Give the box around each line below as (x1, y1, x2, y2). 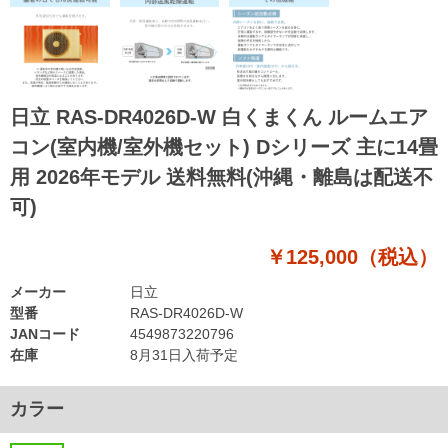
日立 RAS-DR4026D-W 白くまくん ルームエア (10, 105, 428, 128)
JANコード (10, 325, 80, 342)
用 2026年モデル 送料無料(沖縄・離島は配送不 (10, 165, 433, 188)
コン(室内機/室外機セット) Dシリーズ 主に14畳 (10, 135, 438, 158)
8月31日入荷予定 (130, 346, 238, 363)
